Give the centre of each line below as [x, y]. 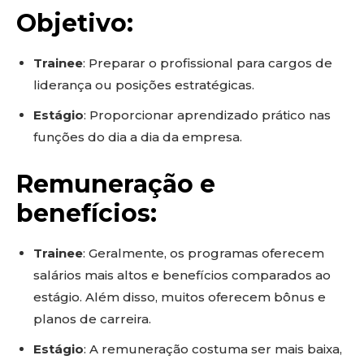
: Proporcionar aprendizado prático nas [207, 115]
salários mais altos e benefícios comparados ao [182, 275]
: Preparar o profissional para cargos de [208, 63]
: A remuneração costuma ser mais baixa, [213, 349]
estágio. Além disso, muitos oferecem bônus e [180, 297]
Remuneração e [116, 184]
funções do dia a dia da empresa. [138, 137]
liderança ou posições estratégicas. [144, 85]
